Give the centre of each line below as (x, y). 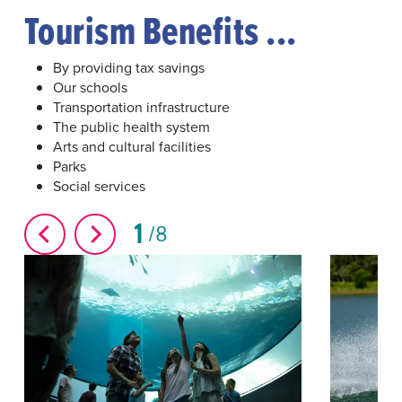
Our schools (90, 87)
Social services (99, 186)
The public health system (131, 127)
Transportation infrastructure (141, 107)
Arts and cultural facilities (131, 147)
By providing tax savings (128, 68)
